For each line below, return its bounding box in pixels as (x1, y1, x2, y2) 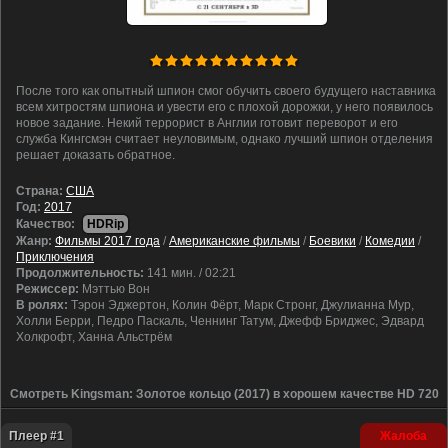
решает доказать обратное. (16, 148, 175, 162)
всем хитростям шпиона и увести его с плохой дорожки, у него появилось (16, 100, 433, 114)
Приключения (16, 250, 94, 264)
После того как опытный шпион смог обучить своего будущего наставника (16, 84, 436, 98)
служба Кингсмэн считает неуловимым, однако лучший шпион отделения (16, 132, 433, 146)
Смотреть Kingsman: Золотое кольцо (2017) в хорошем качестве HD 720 (9, 387, 439, 401)
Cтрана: (16, 184, 63, 198)
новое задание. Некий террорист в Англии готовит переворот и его (16, 116, 398, 130)
